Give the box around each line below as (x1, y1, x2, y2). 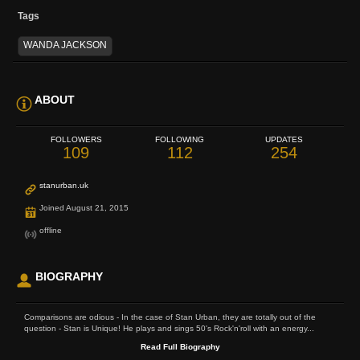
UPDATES (264, 135, 303, 145)
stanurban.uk (39, 181, 88, 190)
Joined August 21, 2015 (37, 203, 129, 213)
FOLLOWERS (50, 135, 102, 145)
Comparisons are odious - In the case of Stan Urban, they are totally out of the (24, 313, 316, 322)
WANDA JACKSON (23, 39, 107, 51)
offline (37, 226, 62, 235)
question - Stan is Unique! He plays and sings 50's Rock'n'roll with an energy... (24, 324, 314, 333)
